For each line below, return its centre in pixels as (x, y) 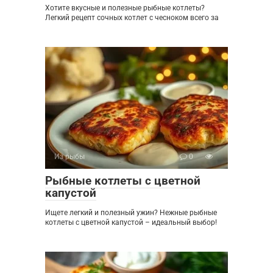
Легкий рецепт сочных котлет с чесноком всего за (132, 17)
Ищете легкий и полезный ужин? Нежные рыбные (131, 212)
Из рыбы (69, 156)
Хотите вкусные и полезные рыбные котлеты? (125, 8)
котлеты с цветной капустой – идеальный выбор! (131, 222)
